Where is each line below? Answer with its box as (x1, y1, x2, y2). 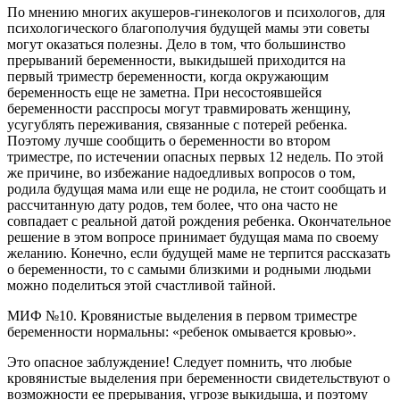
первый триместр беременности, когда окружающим (7, 68, 329, 84)
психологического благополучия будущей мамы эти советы (7, 20, 370, 36)
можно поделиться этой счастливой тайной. (7, 277, 276, 293)
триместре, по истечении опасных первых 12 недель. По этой (7, 148, 384, 164)
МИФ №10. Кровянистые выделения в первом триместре (7, 307, 357, 323)
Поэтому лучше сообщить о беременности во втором (7, 132, 330, 148)
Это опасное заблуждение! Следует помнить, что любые (7, 354, 352, 370)
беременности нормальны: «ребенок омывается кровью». (7, 323, 356, 339)
